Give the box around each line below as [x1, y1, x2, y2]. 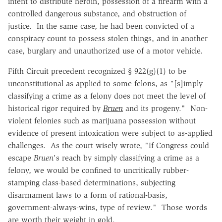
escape [8, 153, 34, 163]
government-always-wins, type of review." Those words [8, 202, 207, 212]
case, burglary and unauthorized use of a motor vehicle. [8, 46, 203, 55]
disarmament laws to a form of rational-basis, [8, 190, 167, 200]
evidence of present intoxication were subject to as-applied [8, 128, 213, 138]
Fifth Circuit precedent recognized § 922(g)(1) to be [8, 66, 186, 76]
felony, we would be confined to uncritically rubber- [8, 165, 189, 175]
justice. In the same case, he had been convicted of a [8, 21, 194, 31]
